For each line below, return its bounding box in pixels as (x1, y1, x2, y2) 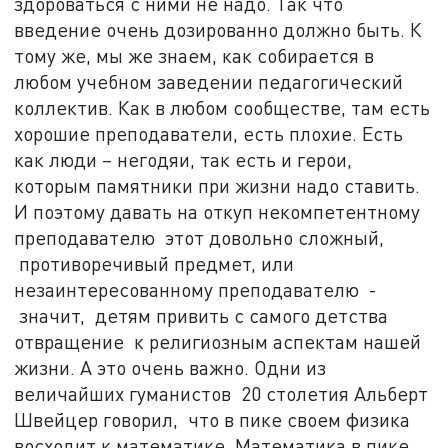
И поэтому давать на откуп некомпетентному (14, 199, 421, 223)
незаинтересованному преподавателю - (14, 277, 378, 301)
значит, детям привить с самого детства (14, 303, 389, 327)
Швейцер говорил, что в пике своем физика (14, 407, 416, 431)
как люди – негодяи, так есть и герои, (14, 147, 353, 171)
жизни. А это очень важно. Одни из (14, 355, 327, 379)
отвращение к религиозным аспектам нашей (14, 329, 422, 353)
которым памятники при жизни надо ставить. (14, 173, 421, 197)
